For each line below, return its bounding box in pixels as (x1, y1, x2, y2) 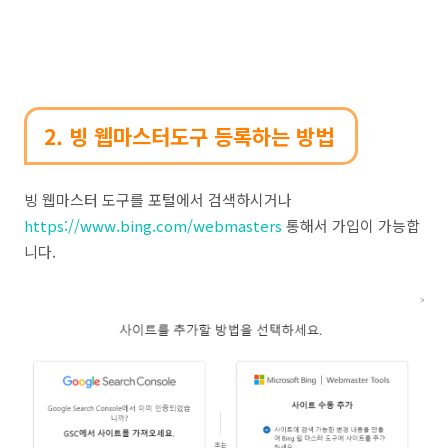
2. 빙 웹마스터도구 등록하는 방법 (43, 120, 334, 151)
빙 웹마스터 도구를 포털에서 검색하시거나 (24, 189, 292, 210)
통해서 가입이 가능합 (282, 215, 420, 236)
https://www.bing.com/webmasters (24, 215, 282, 236)
